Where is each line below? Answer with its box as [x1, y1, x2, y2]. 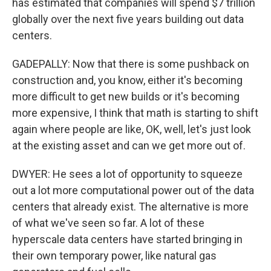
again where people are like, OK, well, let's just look [12, 123, 251, 135]
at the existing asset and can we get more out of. [12, 139, 246, 152]
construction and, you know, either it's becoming [12, 74, 243, 87]
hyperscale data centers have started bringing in [12, 233, 243, 246]
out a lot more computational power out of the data [12, 184, 254, 197]
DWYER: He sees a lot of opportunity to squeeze [12, 168, 243, 180]
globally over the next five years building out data [12, 13, 244, 25]
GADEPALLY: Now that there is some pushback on [12, 57, 249, 70]
